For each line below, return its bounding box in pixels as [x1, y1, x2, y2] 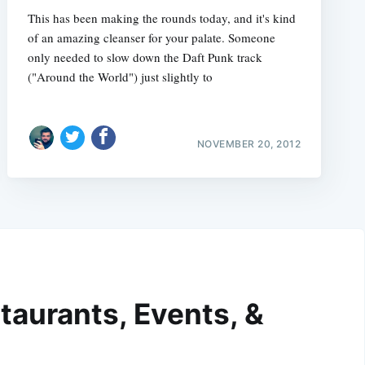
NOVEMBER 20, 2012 [196, 137, 301, 150]
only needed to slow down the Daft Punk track [27, 49, 262, 66]
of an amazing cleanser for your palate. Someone [27, 29, 275, 46]
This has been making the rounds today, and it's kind [27, 10, 296, 27]
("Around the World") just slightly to [27, 68, 213, 86]
